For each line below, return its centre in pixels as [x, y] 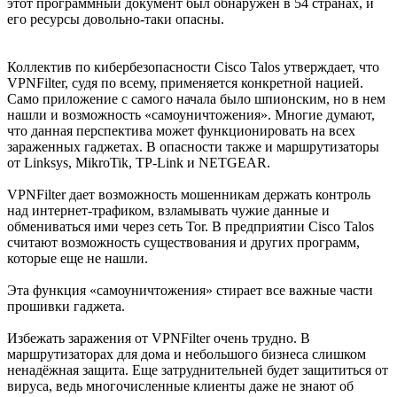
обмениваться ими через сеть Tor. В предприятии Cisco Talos [191, 226]
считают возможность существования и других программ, [183, 242]
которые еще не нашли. [78, 258]
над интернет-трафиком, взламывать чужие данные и [168, 210]
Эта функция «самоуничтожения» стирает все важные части [190, 290]
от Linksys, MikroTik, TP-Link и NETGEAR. [139, 162]
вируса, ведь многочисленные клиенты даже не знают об [180, 385]
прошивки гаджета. [66, 306]
